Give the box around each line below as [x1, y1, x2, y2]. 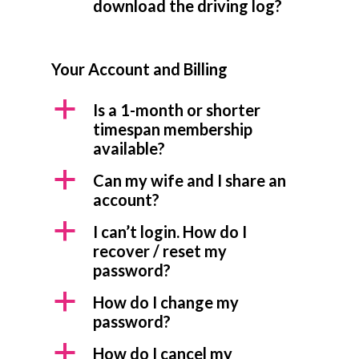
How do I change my [93, 292, 239, 312]
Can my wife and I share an [93, 171, 286, 190]
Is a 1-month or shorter [93, 100, 260, 119]
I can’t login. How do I [93, 222, 247, 241]
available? [93, 139, 165, 158]
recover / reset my [93, 241, 227, 260]
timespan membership [93, 119, 252, 139]
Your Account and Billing [51, 59, 228, 79]
